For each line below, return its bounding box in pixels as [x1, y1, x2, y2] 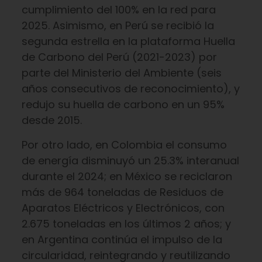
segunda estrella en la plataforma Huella [21, 34, 235, 49]
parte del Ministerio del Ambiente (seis [21, 65, 222, 80]
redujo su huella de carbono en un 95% [21, 97, 225, 112]
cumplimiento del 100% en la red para [21, 2, 216, 17]
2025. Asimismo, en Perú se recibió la [21, 18, 214, 33]
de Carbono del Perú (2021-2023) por [21, 50, 217, 64]
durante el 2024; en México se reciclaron [21, 169, 232, 184]
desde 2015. [21, 113, 82, 127]
